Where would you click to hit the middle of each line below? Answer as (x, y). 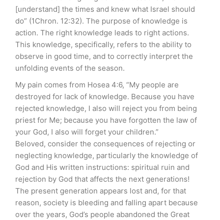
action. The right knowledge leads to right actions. (102, 32)
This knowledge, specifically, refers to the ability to (103, 44)
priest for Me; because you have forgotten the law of (106, 120)
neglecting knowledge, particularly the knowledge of (107, 155)
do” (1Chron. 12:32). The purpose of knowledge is (101, 21)
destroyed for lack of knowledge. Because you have (105, 96)
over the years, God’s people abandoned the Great (102, 214)
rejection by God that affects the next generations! (102, 179)
